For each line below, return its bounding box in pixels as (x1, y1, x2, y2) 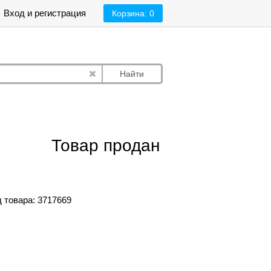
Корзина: (111, 8, 149, 18)
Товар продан (51, 136, 160, 155)
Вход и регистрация (3, 8, 86, 18)
